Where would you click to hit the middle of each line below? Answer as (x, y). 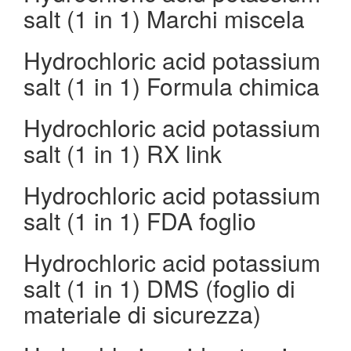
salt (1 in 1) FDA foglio (140, 221)
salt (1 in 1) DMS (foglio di (159, 288)
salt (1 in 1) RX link (123, 153)
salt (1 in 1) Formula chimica (172, 86)
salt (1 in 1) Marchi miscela (164, 18)
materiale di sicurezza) (142, 314)
